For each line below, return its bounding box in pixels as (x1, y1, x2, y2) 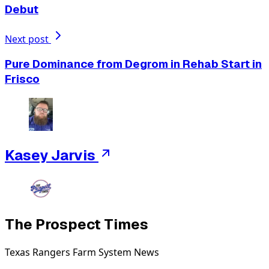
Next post (5, 32, 51, 46)
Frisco (5, 71, 40, 87)
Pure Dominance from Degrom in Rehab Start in (5, 56, 262, 72)
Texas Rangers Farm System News (5, 246, 159, 259)
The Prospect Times (5, 215, 148, 234)
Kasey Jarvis (5, 145, 95, 165)
